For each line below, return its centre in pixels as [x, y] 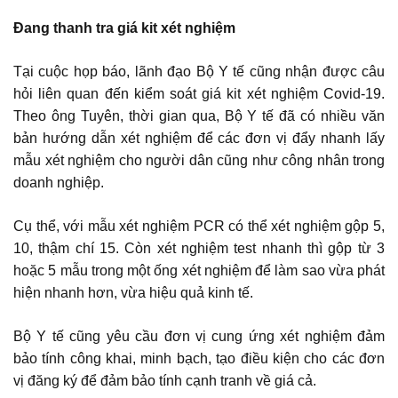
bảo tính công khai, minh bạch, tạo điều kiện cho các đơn [199, 358]
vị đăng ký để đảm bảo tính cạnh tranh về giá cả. [167, 381]
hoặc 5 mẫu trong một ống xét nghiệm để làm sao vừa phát [199, 271]
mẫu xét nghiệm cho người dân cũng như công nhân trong [199, 160]
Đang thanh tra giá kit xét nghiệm [126, 28]
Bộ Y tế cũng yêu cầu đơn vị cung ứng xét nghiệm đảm [199, 336]
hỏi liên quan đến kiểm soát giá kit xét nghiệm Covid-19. [199, 94]
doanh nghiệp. [59, 183]
